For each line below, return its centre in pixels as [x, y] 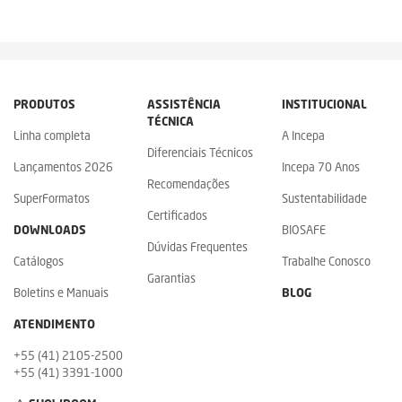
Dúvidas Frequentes [198, 248]
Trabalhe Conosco [326, 262]
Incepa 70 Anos [320, 168]
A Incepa [303, 136]
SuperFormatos [52, 199]
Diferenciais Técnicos [201, 153]
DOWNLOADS [50, 231]
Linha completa [52, 136]
